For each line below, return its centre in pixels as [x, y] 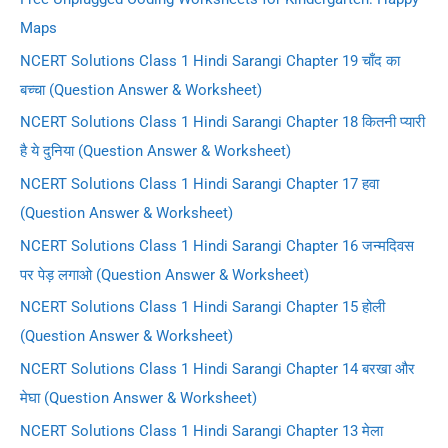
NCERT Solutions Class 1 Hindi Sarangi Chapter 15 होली [202, 307]
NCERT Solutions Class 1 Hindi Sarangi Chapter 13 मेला [201, 430]
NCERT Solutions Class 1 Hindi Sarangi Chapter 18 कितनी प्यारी [222, 122]
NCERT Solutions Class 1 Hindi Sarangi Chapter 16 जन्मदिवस [217, 245]
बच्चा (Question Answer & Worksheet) [141, 89]
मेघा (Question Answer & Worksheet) [138, 397]
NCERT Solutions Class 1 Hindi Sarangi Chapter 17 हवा [199, 184]
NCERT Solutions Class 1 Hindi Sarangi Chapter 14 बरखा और [217, 368]
